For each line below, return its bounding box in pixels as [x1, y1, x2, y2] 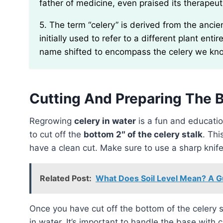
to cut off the [29, 129, 84, 139]
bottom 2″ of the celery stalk [84, 129, 203, 139]
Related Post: [40, 173, 92, 183]
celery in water [74, 115, 136, 126]
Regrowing [35, 115, 74, 126]
